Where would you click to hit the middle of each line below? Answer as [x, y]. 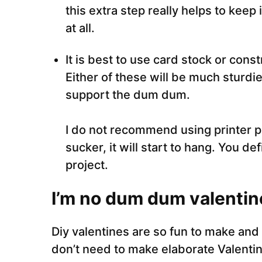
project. [87, 165]
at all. [80, 28]
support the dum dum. [128, 95]
